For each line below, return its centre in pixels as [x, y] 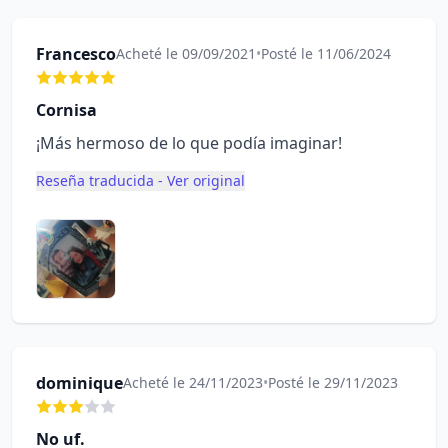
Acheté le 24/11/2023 [193, 382]
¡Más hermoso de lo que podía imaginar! [189, 143]
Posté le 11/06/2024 [326, 53]
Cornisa [66, 110]
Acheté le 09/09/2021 [186, 53]
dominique [79, 383]
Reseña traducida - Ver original [140, 180]
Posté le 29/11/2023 [333, 382]
